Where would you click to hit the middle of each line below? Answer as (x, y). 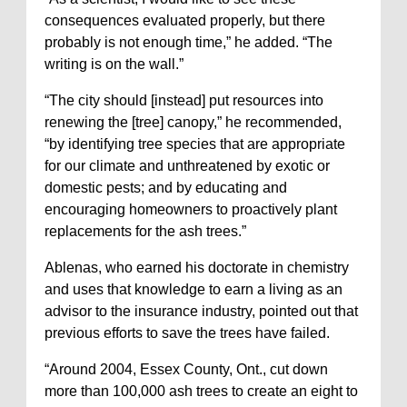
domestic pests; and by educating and (166, 188)
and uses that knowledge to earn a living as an (194, 290)
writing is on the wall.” (114, 65)
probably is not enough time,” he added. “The (189, 43)
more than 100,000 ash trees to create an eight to (201, 392)
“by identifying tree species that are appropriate (195, 144)
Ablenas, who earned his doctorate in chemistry (197, 268)
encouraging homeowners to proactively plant (191, 210)
